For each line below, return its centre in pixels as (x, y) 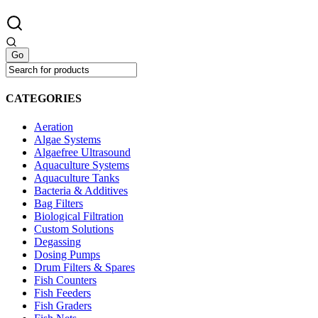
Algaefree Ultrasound (82, 152)
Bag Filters (59, 203)
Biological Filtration (79, 216)
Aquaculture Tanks (77, 177)
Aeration (54, 126)
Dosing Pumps (67, 254)
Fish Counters (65, 280)
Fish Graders (63, 305)
